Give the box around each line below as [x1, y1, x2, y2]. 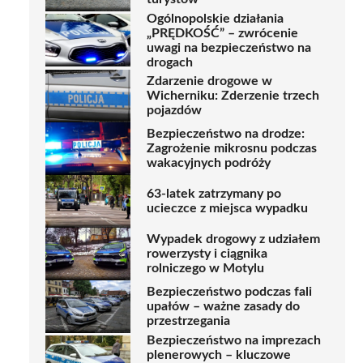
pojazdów [147, 104, 202, 117]
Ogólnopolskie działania [147, 11, 284, 25]
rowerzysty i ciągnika [147, 247, 267, 261]
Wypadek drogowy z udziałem [147, 233, 320, 246]
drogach [147, 55, 193, 69]
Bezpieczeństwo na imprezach [147, 333, 321, 347]
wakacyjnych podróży [147, 156, 271, 170]
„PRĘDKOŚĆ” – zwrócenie [147, 26, 298, 40]
